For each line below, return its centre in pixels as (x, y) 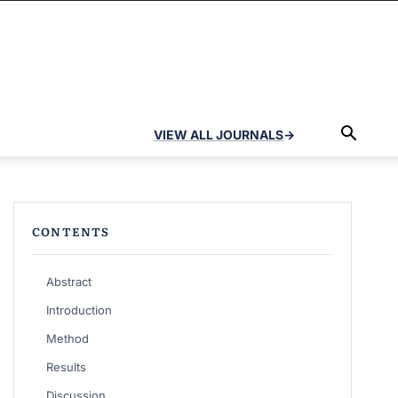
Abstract (68, 282)
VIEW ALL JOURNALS (219, 135)
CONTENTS (71, 231)
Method (67, 338)
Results (66, 367)
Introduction (79, 310)
